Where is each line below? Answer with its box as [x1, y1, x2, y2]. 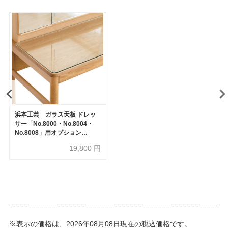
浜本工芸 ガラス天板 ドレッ [14, 111, 96, 119]
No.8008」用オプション [14, 129, 81, 137]
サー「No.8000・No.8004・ [14, 120, 93, 128]
